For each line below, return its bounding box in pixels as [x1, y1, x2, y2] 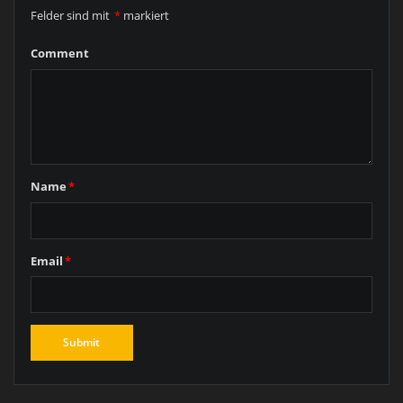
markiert [121, 6, 170, 23]
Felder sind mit [30, 6, 112, 23]
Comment [30, 45, 89, 62]
